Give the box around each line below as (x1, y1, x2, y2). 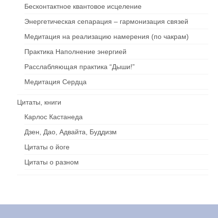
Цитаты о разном (24, 158, 79, 166)
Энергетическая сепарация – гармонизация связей (24, 17, 188, 25)
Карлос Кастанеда (24, 112, 83, 121)
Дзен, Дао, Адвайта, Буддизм (24, 127, 117, 136)
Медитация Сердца (24, 77, 87, 86)
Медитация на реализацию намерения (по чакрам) (24, 32, 189, 40)
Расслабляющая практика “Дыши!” (24, 62, 135, 71)
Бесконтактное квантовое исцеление (24, 2, 142, 10)
